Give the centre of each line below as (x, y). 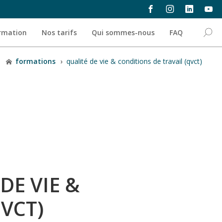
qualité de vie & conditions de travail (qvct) (134, 61)
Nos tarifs (59, 32)
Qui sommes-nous (123, 32)
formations (35, 61)
